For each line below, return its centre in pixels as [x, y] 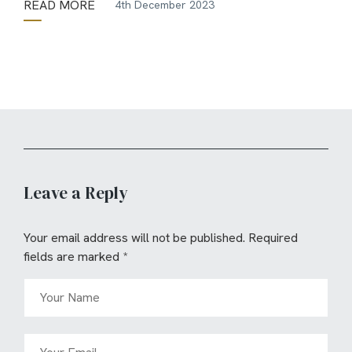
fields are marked [73, 256]
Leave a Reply [76, 192]
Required [273, 237]
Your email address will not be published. [134, 237]
